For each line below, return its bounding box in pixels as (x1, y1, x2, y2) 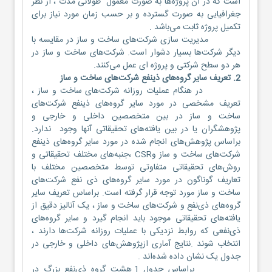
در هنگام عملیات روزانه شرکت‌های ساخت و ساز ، (32, 83, 240, 98)
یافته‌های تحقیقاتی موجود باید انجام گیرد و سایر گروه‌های (32, 211, 240, 226)
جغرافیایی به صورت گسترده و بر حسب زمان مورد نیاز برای (32, 7, 240, 22)
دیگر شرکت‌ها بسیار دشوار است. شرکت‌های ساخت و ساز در (32, 45, 240, 60)
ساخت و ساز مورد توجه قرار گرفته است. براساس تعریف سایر (32, 185, 240, 200)
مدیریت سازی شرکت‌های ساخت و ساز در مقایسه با (32, 32, 240, 47)
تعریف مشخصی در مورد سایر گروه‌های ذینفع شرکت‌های (32, 96, 240, 111)
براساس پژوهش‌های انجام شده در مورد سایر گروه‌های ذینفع (32, 134, 240, 149)
